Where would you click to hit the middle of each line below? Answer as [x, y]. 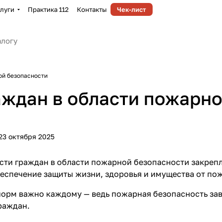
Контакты [92, 9]
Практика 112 [48, 9]
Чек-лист [132, 9]
